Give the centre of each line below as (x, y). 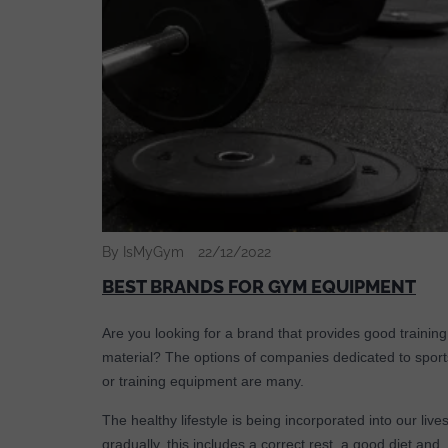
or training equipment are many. (203, 381)
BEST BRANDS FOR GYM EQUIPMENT (259, 287)
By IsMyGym (143, 252)
